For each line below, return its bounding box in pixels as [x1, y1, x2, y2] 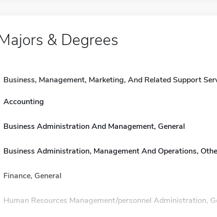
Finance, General [3, 170, 62, 181]
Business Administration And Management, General [3, 121, 185, 132]
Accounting [3, 96, 44, 107]
